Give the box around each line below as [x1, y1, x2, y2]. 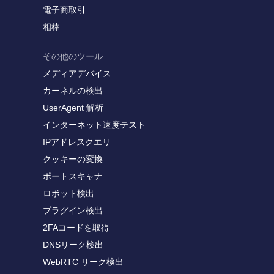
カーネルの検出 [43, 86, 103, 95]
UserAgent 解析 [43, 103, 103, 113]
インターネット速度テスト [43, 120, 146, 130]
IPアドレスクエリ [43, 137, 111, 147]
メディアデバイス [43, 68, 111, 78]
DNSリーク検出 [43, 240, 103, 250]
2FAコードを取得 [43, 223, 109, 232]
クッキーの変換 [43, 154, 103, 164]
